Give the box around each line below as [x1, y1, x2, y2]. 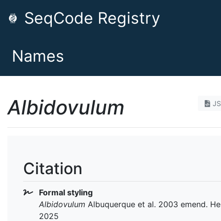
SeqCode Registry [20, 8, 160, 28]
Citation [23, 159, 82, 178]
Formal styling [37, 187, 93, 197]
